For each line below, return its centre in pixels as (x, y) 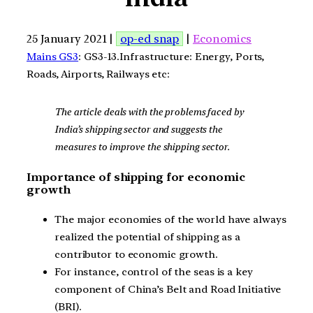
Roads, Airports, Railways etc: (98, 74)
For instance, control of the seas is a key (154, 272)
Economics (222, 38)
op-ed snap (150, 38)
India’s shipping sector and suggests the (138, 130)
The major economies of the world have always (170, 220)
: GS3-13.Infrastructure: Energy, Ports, (172, 56)
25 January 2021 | (72, 38)
